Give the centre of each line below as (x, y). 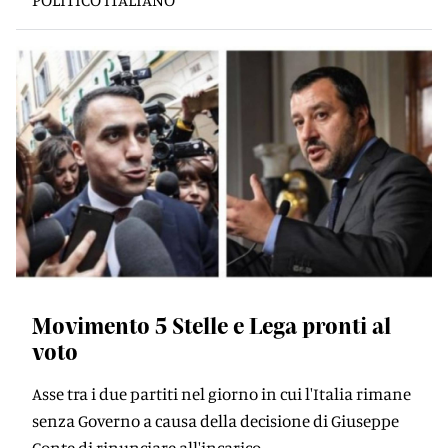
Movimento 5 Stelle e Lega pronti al (211, 325)
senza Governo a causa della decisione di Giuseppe (215, 420)
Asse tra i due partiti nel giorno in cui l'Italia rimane (221, 393)
